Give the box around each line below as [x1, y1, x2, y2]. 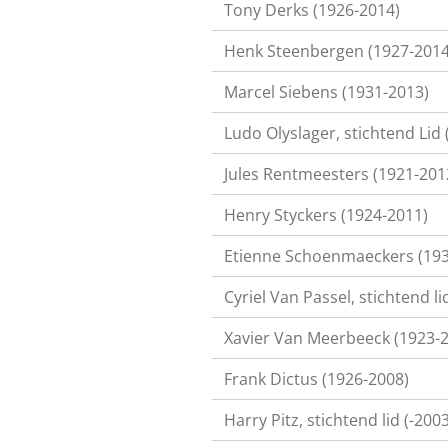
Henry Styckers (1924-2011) [224, 204, 428, 226]
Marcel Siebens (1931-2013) [224, 81, 429, 103]
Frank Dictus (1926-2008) [224, 368, 409, 390]
